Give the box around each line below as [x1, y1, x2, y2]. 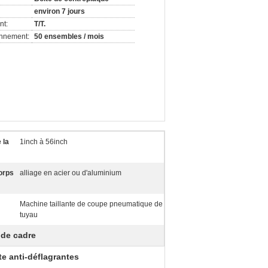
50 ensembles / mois [34, 32, 104, 41]
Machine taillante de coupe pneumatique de [20, 200, 163, 208]
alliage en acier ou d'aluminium [20, 169, 121, 177]
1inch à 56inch [20, 138, 68, 146]
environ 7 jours [34, 7, 85, 16]
